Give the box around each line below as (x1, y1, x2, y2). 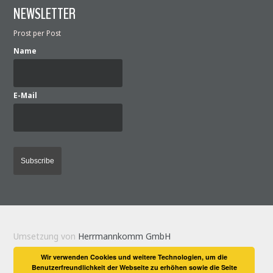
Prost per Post (13, 28, 62, 38)
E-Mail (13, 90, 38, 100)
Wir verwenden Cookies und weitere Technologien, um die (41, 252, 228, 261)
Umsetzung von (13, 230, 79, 242)
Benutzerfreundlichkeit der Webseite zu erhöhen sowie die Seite (31, 263, 237, 272)
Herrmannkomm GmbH (78, 230, 171, 242)
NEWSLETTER (13, 3, 76, 24)
